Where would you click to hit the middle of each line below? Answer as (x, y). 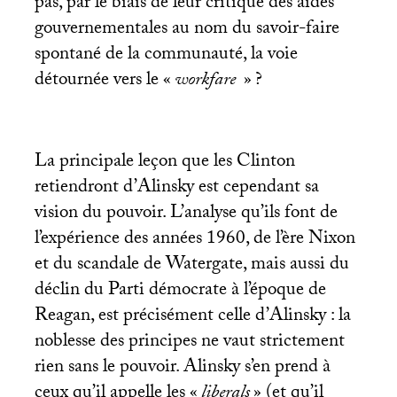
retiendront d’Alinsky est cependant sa (176, 189)
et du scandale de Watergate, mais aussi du (191, 266)
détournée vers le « (102, 82)
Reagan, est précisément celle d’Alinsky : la (192, 318)
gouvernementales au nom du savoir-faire (187, 31)
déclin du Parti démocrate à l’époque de (180, 292)
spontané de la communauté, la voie (166, 56)
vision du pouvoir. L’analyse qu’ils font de (186, 215)
